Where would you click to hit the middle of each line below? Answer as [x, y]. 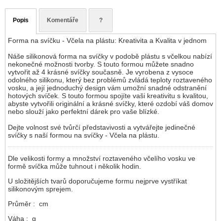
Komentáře [63, 20]
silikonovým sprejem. [40, 189]
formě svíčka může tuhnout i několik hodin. [74, 166]
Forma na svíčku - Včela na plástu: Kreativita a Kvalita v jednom [107, 41]
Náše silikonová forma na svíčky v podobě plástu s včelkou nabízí [110, 56]
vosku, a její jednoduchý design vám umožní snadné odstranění [107, 88]
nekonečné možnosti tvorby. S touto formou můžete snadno [101, 64]
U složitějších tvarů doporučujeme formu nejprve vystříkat [97, 181]
